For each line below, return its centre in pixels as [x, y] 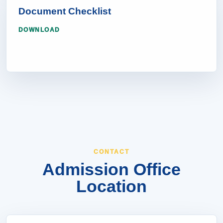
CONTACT [111, 152]
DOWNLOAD [39, 30]
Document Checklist [65, 12]
